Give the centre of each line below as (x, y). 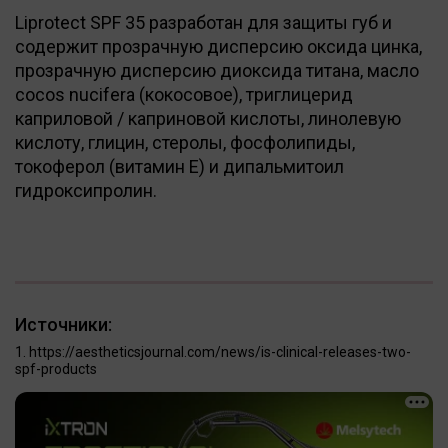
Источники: (63, 324)
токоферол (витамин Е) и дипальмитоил (179, 166)
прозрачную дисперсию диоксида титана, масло (217, 70)
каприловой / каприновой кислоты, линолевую (208, 118)
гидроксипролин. (86, 190)
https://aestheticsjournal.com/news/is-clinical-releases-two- (220, 351)
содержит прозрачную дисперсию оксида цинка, (218, 46)
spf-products (56, 368)
